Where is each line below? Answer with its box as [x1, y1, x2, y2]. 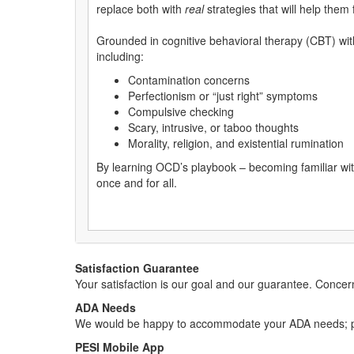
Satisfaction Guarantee [75, 260, 199, 276]
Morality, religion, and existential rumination [128, 135, 344, 151]
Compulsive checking [128, 104, 234, 119]
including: [96, 48, 144, 64]
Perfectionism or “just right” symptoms [128, 88, 318, 104]
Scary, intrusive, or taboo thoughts [128, 119, 299, 135]
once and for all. [96, 175, 177, 190]
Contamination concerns [128, 72, 250, 88]
